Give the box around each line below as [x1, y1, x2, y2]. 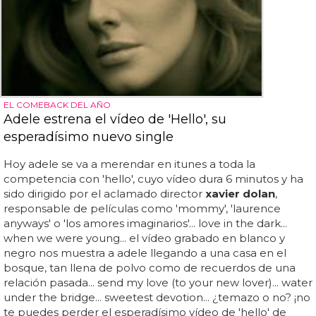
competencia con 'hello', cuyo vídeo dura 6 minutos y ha [4, 171, 303, 186]
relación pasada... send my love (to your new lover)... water [4, 275, 312, 289]
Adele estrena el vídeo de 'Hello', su [4, 111, 226, 127]
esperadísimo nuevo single [4, 128, 174, 145]
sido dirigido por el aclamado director [4, 186, 205, 200]
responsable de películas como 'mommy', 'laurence [4, 201, 281, 215]
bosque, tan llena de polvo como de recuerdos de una [4, 260, 296, 274]
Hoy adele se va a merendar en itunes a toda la [4, 157, 255, 171]
